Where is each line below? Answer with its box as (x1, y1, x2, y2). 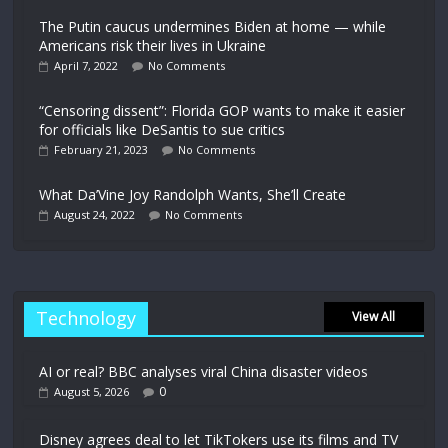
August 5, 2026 (54, 383, 130, 399)
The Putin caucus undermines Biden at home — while (39, 16, 387, 36)
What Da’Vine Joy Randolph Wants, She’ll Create (39, 184, 347, 204)
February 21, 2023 (54, 141, 149, 157)
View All (352, 307, 396, 325)
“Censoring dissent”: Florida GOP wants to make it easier (39, 100, 406, 120)
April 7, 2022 (54, 57, 119, 73)
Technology (36, 305, 137, 330)
